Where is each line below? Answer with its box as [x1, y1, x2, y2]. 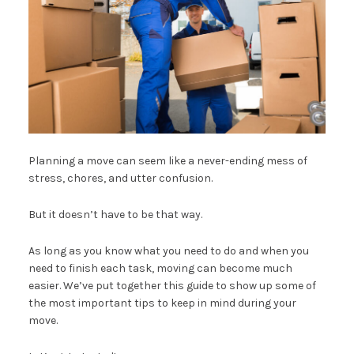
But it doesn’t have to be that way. [28, 208, 202, 222]
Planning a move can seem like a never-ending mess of [28, 154, 307, 168]
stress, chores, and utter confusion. [28, 171, 213, 186]
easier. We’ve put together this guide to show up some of [28, 279, 316, 293]
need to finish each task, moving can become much [28, 262, 292, 276]
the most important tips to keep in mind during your [28, 296, 296, 311]
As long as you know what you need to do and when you [28, 244, 309, 258]
